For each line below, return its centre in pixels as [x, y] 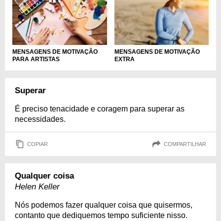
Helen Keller [37, 187]
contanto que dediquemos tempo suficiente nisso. [101, 216]
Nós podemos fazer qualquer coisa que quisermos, [104, 205]
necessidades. [40, 119]
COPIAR [37, 144]
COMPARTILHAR [185, 144]
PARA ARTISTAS [36, 59]
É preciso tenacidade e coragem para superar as [100, 109]
